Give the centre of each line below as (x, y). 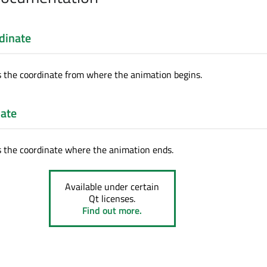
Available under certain (112, 187)
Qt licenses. (112, 199)
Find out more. (112, 211)
